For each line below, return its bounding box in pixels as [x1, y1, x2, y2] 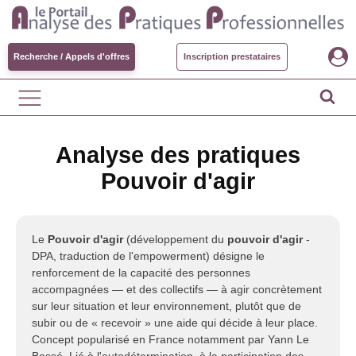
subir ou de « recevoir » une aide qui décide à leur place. [32, 316, 318, 329]
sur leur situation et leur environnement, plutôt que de [32, 300, 301, 312]
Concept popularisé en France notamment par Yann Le [32, 333, 309, 346]
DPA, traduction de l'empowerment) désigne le [32, 250, 265, 262]
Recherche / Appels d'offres [14, 52, 130, 61]
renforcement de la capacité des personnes [32, 266, 250, 279]
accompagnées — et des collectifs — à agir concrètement [32, 283, 322, 296]
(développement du [123, 233, 227, 246]
